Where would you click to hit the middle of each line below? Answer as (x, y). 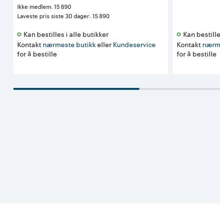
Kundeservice (135, 45)
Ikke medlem (34, 7)
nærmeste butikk (69, 45)
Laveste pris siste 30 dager (54, 16)
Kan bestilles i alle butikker (67, 34)
